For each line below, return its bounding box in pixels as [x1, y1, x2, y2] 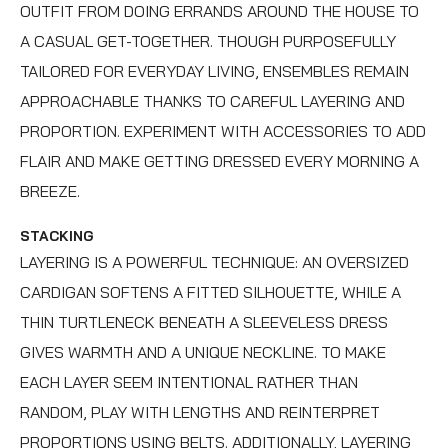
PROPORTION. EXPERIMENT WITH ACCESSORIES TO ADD [20, 120, 426, 141]
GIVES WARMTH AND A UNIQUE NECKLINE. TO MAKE [20, 341, 386, 362]
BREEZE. [20, 180, 80, 201]
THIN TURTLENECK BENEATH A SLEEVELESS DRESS [20, 311, 388, 332]
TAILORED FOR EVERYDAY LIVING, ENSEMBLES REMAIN [20, 60, 409, 81]
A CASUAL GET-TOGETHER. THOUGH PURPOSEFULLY [20, 30, 396, 51]
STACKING [20, 226, 94, 245]
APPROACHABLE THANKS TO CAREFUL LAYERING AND [20, 90, 405, 111]
